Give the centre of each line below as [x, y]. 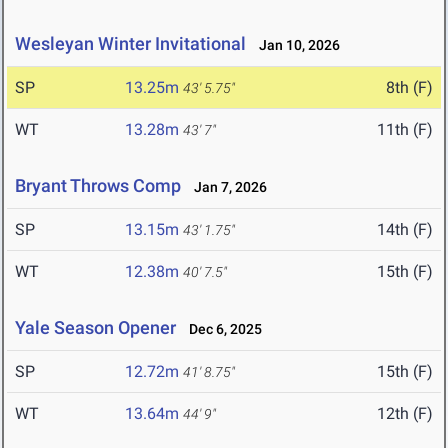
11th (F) [405, 130]
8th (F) [409, 88]
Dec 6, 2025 [221, 329]
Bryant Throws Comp [98, 186]
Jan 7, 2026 [226, 187]
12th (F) [405, 414]
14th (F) [405, 230]
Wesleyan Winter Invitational [130, 44]
